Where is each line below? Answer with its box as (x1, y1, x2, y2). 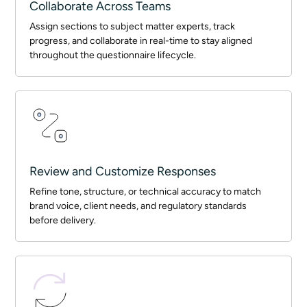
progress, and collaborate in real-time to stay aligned (29, 35, 253, 47)
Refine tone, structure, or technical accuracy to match (29, 186, 262, 197)
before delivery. (29, 214, 97, 226)
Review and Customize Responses (29, 164, 217, 179)
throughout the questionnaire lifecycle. (29, 49, 197, 61)
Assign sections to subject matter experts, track (29, 21, 236, 32)
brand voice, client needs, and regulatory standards (29, 200, 247, 212)
